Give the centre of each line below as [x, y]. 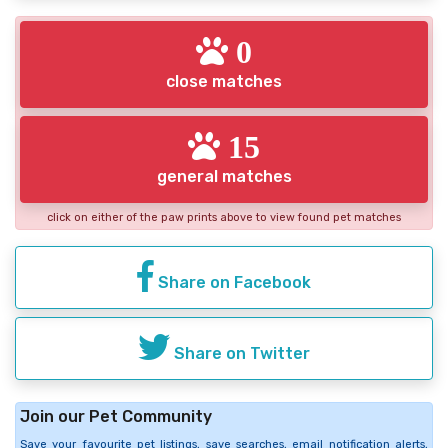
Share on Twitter [240, 353]
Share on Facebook [232, 282]
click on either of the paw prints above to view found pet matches [224, 217]
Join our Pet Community [116, 416]
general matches [224, 176]
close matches [224, 81]
